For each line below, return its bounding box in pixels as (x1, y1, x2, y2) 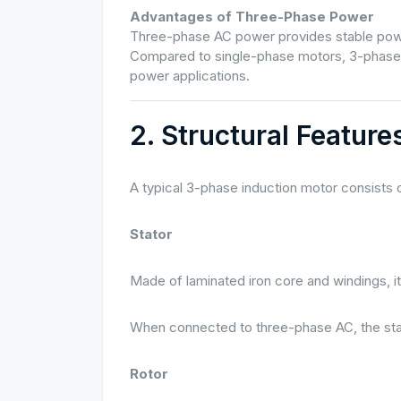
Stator (130, 226, 173, 243)
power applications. (130, 67, 250, 84)
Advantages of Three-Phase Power (130, 8, 374, 25)
